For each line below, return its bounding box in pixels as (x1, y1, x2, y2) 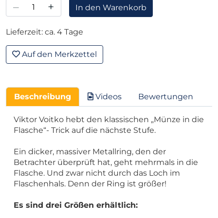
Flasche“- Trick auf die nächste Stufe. (14, 125, 156, 135)
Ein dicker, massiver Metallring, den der (14, 146, 166, 156)
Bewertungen (138, 91, 193, 101)
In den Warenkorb (75, 2, 146, 12)
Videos (93, 91, 122, 101)
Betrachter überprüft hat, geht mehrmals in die (14, 157, 198, 167)
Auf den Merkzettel (20, 49, 97, 59)
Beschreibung (14, 91, 71, 101)
